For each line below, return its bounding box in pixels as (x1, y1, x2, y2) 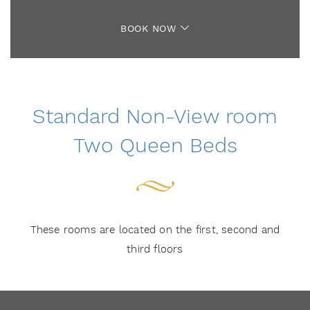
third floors (127, 242, 183, 256)
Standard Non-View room (33, 103, 277, 130)
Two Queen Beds (73, 132, 237, 159)
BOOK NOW (120, 23, 180, 35)
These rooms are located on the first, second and (30, 223, 280, 237)
